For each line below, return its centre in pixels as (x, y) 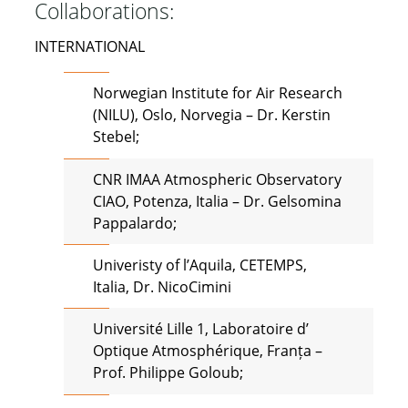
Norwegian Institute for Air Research (217, 93)
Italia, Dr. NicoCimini (162, 287)
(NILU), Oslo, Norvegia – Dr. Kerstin (211, 115)
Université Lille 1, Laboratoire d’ (200, 329)
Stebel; (116, 137)
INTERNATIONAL (89, 47)
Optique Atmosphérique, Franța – (207, 351)
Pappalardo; (134, 223)
